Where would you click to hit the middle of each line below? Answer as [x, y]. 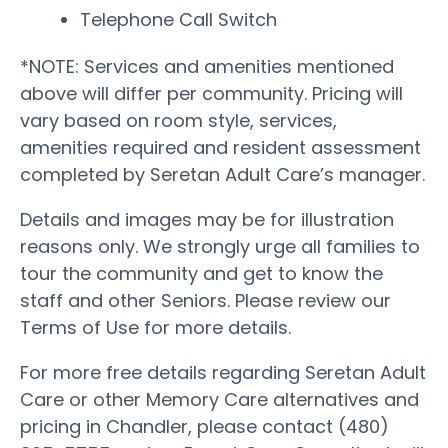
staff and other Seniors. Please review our [205, 300]
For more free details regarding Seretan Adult [223, 372]
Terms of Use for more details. [155, 327]
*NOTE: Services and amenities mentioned [207, 66]
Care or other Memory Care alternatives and [219, 399]
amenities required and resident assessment [220, 147]
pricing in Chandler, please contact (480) [204, 426]
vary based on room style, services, [178, 120]
